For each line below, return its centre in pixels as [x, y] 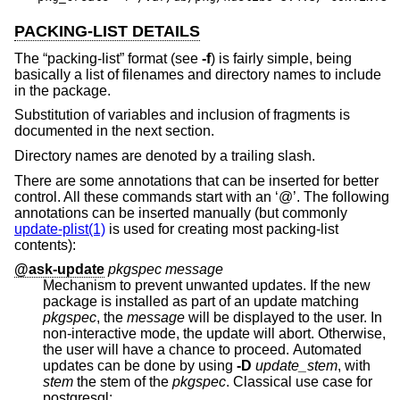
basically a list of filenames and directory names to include [198, 74]
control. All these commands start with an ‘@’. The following [202, 196]
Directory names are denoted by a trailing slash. [165, 156]
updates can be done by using [140, 366]
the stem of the [123, 382]
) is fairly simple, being [281, 58]
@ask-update [59, 270]
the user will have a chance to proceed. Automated [100, 350]
